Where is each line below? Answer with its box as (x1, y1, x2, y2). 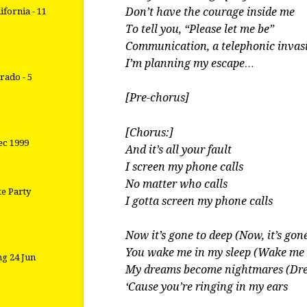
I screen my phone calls (125, 160, 244, 173)
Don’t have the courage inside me (125, 5, 295, 19)
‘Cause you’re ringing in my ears (125, 280, 288, 293)
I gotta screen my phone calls (125, 194, 273, 208)
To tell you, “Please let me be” (125, 23, 275, 36)
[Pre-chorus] (125, 91, 190, 105)
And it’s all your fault (125, 143, 232, 156)
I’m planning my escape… (125, 57, 255, 71)
